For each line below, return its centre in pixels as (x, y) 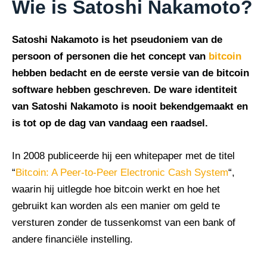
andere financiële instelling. (72, 240)
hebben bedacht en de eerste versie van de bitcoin (131, 73)
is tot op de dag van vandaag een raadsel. (110, 123)
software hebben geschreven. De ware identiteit (125, 90)
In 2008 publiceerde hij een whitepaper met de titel (123, 156)
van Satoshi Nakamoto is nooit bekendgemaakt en (130, 107)
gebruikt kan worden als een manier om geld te (116, 206)
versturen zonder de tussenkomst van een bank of (124, 223)
